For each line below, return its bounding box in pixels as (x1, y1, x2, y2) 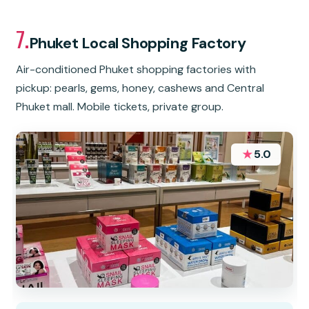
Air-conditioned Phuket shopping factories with (16, 62, 257, 77)
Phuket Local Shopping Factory (28, 33, 246, 54)
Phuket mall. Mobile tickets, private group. (16, 99, 224, 114)
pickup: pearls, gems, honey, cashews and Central (16, 81, 265, 96)
